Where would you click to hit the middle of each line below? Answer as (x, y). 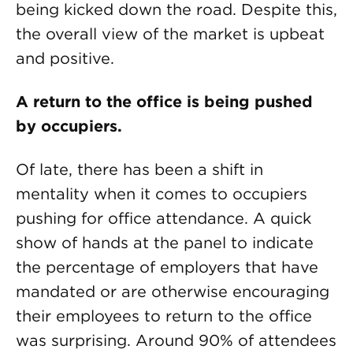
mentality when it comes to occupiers (162, 194)
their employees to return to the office (164, 316)
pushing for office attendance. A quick (163, 218)
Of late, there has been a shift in (139, 169)
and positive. (65, 58)
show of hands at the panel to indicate (165, 243)
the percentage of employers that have (167, 267)
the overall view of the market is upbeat (170, 34)
